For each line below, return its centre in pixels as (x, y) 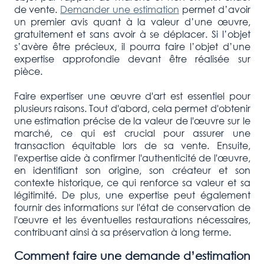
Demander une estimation (120, 9)
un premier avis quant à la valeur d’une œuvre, (132, 21)
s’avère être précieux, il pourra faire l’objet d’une (132, 46)
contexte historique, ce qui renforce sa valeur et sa (132, 182)
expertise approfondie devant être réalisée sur (132, 58)
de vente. (37, 9)
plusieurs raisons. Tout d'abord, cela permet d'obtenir (132, 108)
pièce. (28, 71)
